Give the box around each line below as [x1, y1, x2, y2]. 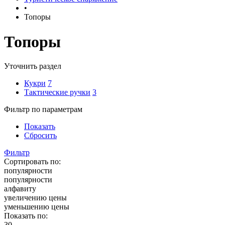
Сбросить [24, 131, 57, 140]
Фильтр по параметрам [4, 104, 82, 114]
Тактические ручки [24, 87, 90, 96]
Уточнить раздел [4, 61, 61, 70]
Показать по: [4, 211, 48, 220]
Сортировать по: [4, 157, 61, 166]
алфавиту [4, 184, 36, 193]
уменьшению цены [4, 202, 69, 211]
